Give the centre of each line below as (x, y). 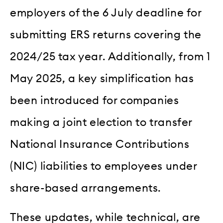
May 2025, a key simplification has (102, 79)
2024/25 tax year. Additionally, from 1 (110, 57)
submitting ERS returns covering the (106, 35)
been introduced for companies (95, 101)
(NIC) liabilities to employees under (104, 167)
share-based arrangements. (86, 188)
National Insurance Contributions (100, 145)
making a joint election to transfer (101, 123)
